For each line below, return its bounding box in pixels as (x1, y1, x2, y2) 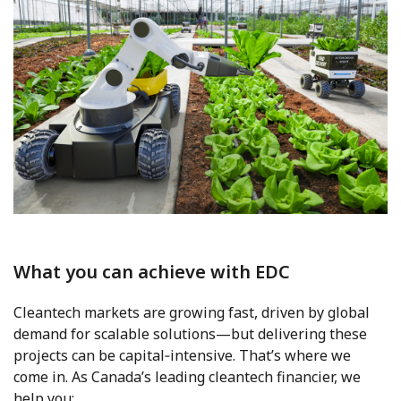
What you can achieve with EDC (13, 259, 290, 284)
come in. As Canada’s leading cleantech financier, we (13, 366, 361, 387)
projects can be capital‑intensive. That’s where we (13, 345, 351, 365)
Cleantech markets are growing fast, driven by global (13, 302, 370, 322)
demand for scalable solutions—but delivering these (13, 323, 367, 344)
